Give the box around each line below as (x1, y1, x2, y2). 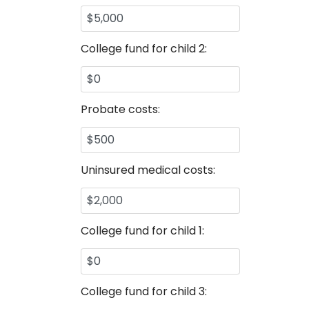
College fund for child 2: (81, 41, 207, 57)
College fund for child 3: (81, 283, 207, 299)
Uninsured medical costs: (81, 162, 215, 178)
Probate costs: (81, 101, 160, 117)
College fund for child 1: (81, 223, 204, 239)
